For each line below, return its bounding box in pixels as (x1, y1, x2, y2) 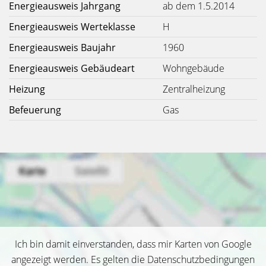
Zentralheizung (163, 83, 225, 96)
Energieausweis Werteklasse (9, 20, 135, 33)
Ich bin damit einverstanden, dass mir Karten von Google (14, 237, 252, 251)
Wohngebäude (163, 62, 224, 75)
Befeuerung (9, 103, 61, 116)
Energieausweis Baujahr (9, 41, 116, 54)
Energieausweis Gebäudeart (9, 62, 135, 75)
